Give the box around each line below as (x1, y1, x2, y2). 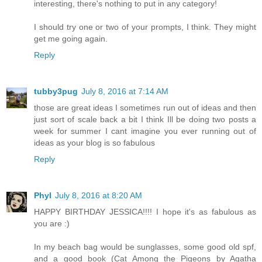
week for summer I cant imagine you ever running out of (34, 126, 256, 136)
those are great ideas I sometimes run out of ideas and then (34, 103, 256, 113)
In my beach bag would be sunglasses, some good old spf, (34, 242, 256, 252)
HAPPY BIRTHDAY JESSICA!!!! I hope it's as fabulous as (34, 207, 256, 217)
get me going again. (34, 34, 108, 44)
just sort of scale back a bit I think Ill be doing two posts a (34, 115, 256, 125)
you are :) (34, 219, 70, 229)
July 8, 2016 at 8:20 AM (55, 191, 142, 201)
